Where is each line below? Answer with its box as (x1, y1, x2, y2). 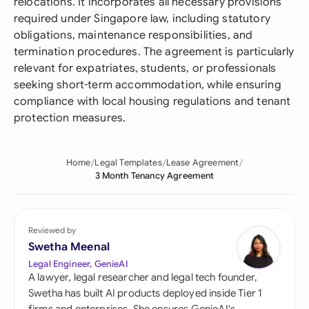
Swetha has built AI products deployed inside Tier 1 (28, 287, 263, 299)
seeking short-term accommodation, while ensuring (14, 78, 281, 92)
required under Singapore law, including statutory (14, 12, 270, 26)
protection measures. (14, 111, 126, 125)
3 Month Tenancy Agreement (94, 170, 215, 181)
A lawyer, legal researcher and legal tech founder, (28, 271, 258, 283)
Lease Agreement (166, 157, 239, 168)
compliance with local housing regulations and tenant (14, 94, 291, 108)
